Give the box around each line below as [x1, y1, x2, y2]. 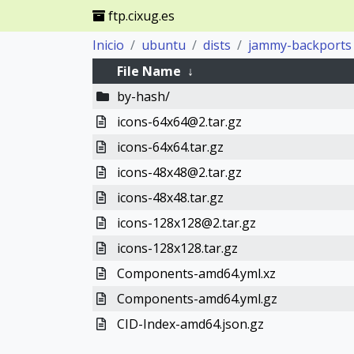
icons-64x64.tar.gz [116, 138, 224, 156]
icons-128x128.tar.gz [116, 239, 238, 257]
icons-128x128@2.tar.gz [116, 214, 256, 232]
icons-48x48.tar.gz [116, 189, 224, 206]
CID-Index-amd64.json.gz [116, 315, 264, 333]
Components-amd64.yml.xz [116, 265, 276, 282]
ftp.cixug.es [105, 7, 175, 24]
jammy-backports [248, 36, 352, 54]
